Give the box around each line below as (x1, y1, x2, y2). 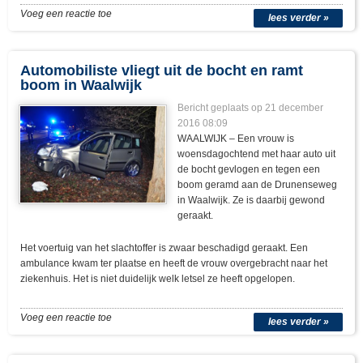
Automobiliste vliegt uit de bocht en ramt (20, 62, 303, 79)
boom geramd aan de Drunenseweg (177, 179, 338, 191)
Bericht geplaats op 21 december (177, 102, 324, 114)
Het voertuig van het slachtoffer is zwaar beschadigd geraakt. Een (20, 242, 308, 254)
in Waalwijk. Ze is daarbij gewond (177, 194, 326, 207)
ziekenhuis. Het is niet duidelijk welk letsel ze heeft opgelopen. (20, 273, 295, 285)
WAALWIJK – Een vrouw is (177, 133, 295, 145)
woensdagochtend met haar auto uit (177, 148, 336, 160)
